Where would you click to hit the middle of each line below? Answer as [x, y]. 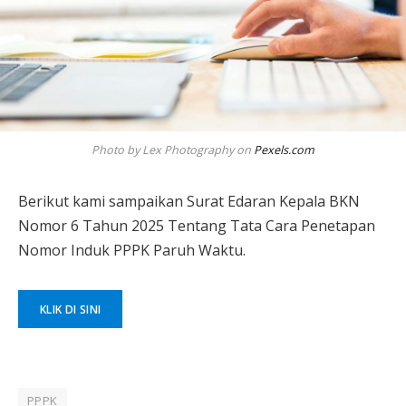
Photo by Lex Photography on [173, 150]
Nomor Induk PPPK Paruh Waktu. [132, 250]
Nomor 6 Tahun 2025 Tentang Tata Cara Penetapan [197, 225]
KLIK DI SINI [71, 309]
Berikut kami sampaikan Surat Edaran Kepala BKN [189, 201]
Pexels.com [284, 150]
